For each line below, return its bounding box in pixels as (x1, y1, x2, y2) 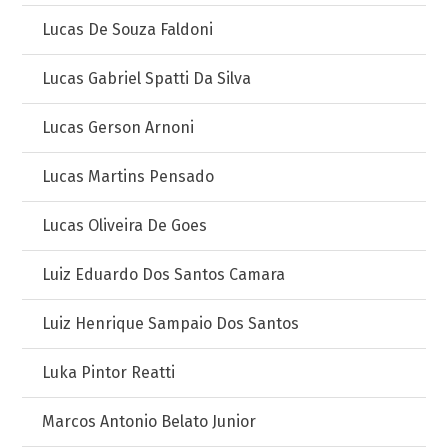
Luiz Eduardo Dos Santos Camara (42, 265, 286, 284)
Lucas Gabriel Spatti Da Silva (42, 69, 252, 88)
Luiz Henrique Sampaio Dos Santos (42, 314, 300, 333)
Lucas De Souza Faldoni (42, 20, 214, 39)
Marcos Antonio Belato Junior (42, 412, 257, 431)
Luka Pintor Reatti (42, 363, 176, 382)
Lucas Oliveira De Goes (42, 216, 208, 235)
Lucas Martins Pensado (42, 167, 215, 186)
